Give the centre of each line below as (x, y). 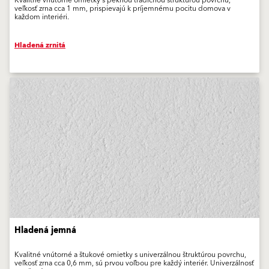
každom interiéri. (42, 17)
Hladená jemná (45, 231)
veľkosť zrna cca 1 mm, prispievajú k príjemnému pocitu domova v (122, 9)
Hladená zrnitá (40, 46)
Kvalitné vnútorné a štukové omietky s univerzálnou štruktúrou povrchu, (130, 255)
